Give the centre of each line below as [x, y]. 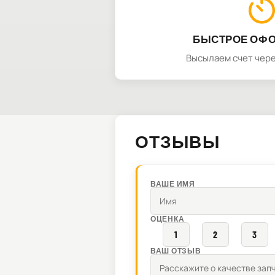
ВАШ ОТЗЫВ [176, 250]
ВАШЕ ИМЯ [173, 184]
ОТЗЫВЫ [177, 141]
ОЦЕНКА [168, 219]
